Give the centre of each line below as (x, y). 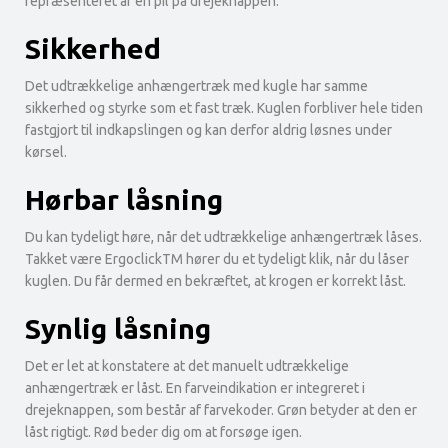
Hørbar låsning (124, 200)
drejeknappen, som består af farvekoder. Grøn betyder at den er (221, 410)
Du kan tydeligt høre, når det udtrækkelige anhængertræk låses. (223, 237)
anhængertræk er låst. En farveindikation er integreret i (195, 388)
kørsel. (46, 152)
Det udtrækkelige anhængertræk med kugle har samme (196, 86)
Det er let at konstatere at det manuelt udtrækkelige (187, 366)
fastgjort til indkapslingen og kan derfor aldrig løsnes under (208, 130)
